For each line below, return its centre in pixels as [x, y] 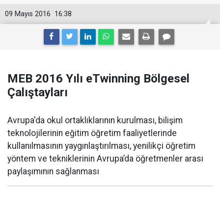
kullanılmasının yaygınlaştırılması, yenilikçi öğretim [101, 146]
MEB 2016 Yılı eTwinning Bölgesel [98, 79]
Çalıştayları [38, 92]
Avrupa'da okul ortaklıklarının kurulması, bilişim [95, 120]
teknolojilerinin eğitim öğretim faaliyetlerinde [92, 133]
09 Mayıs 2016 [28, 14]
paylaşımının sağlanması [53, 171]
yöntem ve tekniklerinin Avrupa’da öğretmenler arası [105, 159]
